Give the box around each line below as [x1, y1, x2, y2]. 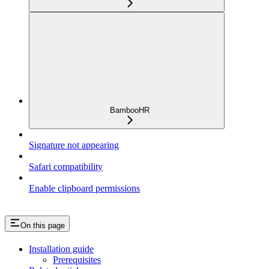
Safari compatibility [29, 162, 103, 172]
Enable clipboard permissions [29, 183, 140, 194]
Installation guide [29, 243, 94, 254]
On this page [20, 220, 65, 230]
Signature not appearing [29, 140, 119, 151]
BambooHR [110, 106, 150, 115]
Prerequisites [53, 254, 101, 265]
